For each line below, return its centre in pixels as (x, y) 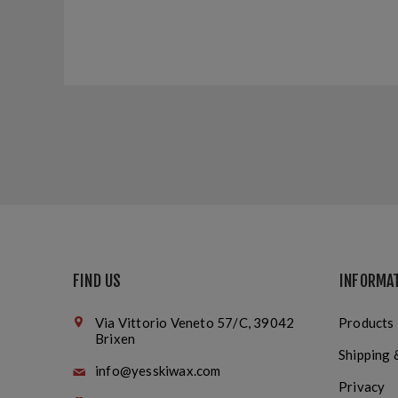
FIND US (97, 281)
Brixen (115, 339)
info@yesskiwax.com (158, 371)
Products (366, 323)
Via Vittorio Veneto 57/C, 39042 (195, 323)
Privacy (362, 387)
